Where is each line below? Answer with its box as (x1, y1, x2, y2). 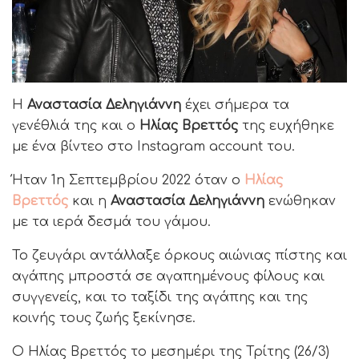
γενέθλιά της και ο (12, 119, 139, 134)
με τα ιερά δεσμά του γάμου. (12, 215, 211, 230)
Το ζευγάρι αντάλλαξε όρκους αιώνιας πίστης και (12, 248, 347, 264)
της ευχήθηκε (238, 119, 334, 134)
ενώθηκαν (264, 194, 336, 209)
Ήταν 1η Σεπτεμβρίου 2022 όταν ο (12, 173, 244, 188)
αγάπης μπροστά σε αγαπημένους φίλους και (12, 269, 325, 284)
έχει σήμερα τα (181, 98, 289, 113)
